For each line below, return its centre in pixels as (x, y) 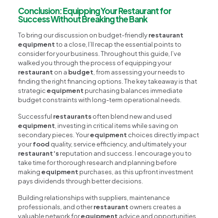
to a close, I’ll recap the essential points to (118, 44)
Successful (36, 116)
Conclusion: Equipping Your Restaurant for (95, 10)
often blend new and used (132, 116)
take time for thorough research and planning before (98, 162)
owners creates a (155, 207)
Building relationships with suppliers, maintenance (94, 197)
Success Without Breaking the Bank (83, 19)
